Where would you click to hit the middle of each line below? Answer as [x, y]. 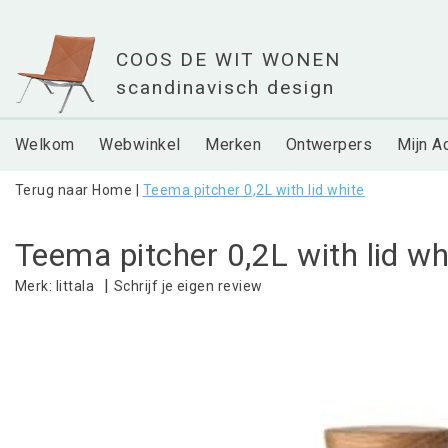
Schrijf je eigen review [188, 286]
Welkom [45, 144]
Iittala [75, 286]
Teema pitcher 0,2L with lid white [253, 190]
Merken [233, 144]
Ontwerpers [329, 144]
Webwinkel [140, 144]
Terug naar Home [74, 190]
